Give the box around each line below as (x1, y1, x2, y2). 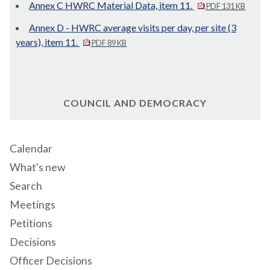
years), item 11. (16, 36, 80, 48)
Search (10, 180, 42, 193)
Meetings (10, 198, 55, 212)
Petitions (10, 217, 52, 230)
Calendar (10, 142, 52, 155)
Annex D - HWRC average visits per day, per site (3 (29, 22, 236, 34)
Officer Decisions (10, 254, 92, 268)
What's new (10, 161, 65, 174)
